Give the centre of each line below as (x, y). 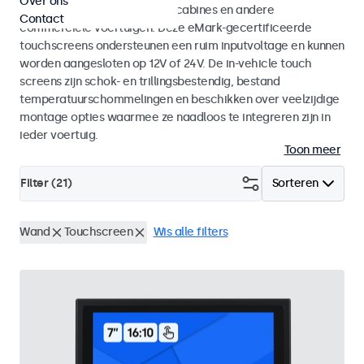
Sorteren (295, 183)
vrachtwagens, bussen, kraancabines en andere (147, 10)
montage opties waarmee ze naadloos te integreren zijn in (175, 117)
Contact (42, 19)
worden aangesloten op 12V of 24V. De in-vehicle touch (166, 64)
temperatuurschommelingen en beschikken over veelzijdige (180, 100)
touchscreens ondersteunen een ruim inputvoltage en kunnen (182, 46)
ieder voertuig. (59, 135)
